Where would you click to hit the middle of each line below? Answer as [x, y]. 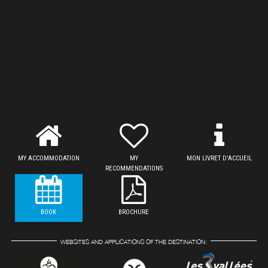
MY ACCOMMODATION [48, 158]
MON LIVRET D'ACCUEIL [220, 158]
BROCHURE [134, 212]
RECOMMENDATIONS [134, 168]
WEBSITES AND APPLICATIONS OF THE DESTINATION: [134, 242]
